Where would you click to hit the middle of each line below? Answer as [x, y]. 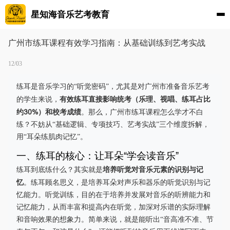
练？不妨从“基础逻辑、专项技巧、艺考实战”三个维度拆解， [113, 124]
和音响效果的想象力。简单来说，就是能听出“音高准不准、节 [115, 219]
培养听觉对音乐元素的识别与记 [153, 169]
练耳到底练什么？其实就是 [60, 170]
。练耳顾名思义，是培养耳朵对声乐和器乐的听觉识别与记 [117, 183]
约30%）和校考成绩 [49, 112]
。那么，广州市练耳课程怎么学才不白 [142, 112]
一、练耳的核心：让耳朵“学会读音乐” [98, 156]
